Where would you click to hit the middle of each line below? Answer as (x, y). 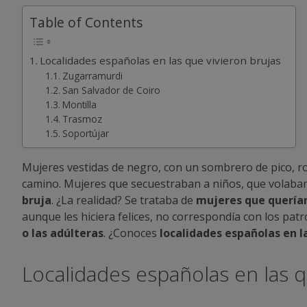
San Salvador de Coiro (111, 90)
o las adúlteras (63, 233)
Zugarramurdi (92, 76)
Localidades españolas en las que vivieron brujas (161, 61)
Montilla (79, 105)
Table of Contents (86, 23)
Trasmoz (82, 119)
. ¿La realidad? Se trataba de (124, 200)
